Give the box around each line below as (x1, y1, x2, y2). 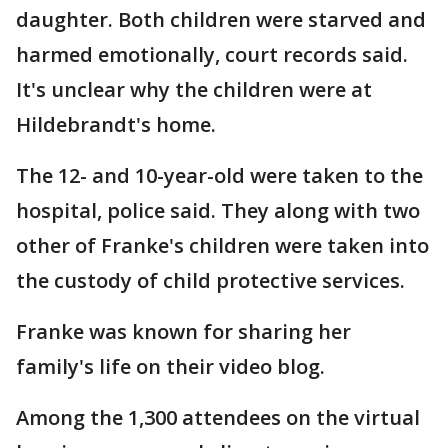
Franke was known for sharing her (16, 318, 351, 346)
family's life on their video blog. (16, 353, 325, 381)
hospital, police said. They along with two (16, 197, 420, 225)
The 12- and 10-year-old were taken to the (16, 162, 423, 190)
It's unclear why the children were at (16, 76, 372, 104)
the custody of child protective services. (16, 267, 405, 295)
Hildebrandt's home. (16, 111, 216, 139)
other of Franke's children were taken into (16, 232, 429, 260)
